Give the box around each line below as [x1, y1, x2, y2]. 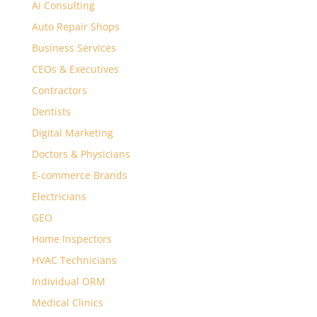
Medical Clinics [31, 296, 103, 310]
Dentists [31, 105, 71, 119]
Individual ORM [31, 275, 105, 289]
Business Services [31, 41, 116, 55]
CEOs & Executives [31, 62, 119, 76]
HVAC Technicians [31, 253, 117, 267]
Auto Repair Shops [31, 20, 120, 34]
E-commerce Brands [31, 168, 127, 183]
